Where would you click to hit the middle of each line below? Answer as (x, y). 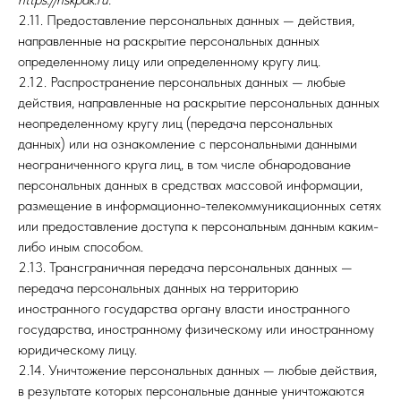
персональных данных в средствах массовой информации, (190, 185)
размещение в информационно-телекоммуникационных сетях (200, 205)
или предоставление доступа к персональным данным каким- (198, 226)
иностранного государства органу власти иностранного (184, 308)
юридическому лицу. (77, 350)
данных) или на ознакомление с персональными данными (188, 144)
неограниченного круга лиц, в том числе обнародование (184, 164)
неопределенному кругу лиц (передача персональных (175, 123)
